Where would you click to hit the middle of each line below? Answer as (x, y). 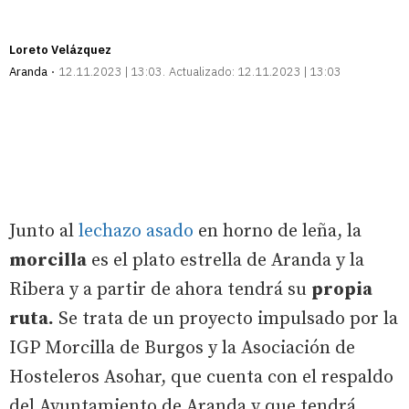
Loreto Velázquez (60, 49)
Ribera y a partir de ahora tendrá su (160, 289)
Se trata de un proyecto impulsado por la (226, 319)
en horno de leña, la (278, 231)
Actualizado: (202, 71)
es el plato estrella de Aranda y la (225, 260)
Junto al (44, 231)
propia (342, 289)
